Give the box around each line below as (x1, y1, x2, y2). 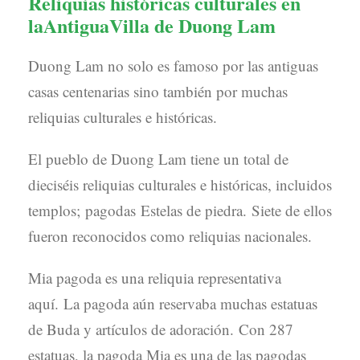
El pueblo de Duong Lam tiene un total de (28, 148, 288, 169)
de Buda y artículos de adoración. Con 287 (28, 318, 293, 339)
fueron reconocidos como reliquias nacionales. (28, 225, 312, 246)
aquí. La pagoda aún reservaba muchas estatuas (28, 292, 317, 313)
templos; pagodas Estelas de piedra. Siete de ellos (28, 199, 332, 220)
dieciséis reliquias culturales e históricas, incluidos (28, 174, 332, 194)
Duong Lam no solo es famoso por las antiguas (28, 55, 318, 76)
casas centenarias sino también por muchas (28, 80, 288, 101)
